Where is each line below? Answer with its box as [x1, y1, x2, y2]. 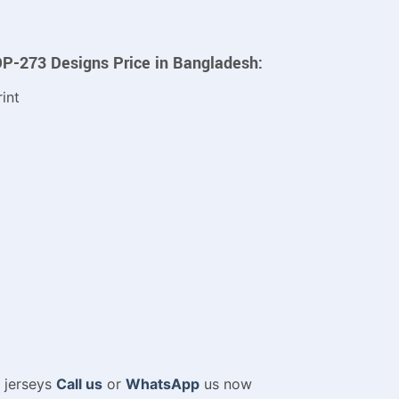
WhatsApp [125, 375, 199, 394]
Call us [55, 375, 102, 394]
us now [199, 375, 252, 394]
